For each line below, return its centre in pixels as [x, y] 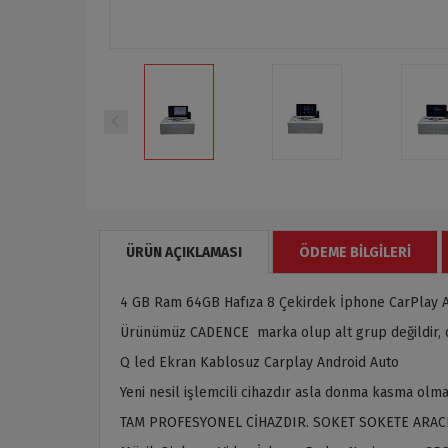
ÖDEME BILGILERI [355, 252]
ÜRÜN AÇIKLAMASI [184, 252]
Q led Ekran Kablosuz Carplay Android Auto [259, 362]
